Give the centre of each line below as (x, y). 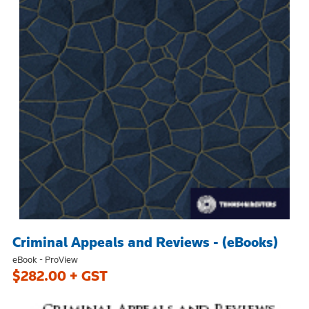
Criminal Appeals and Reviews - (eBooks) (145, 242)
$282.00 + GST (60, 276)
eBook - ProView (45, 260)
